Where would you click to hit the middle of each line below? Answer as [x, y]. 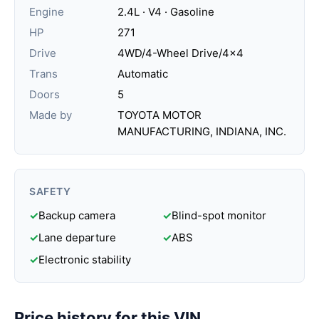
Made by [51, 115]
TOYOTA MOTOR [159, 115]
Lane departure [77, 237]
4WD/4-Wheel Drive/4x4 [181, 53]
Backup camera [77, 215]
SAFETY [50, 191]
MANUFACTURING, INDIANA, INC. [202, 131]
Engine [47, 12]
